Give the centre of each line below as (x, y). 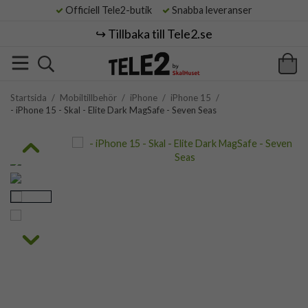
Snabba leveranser (211, 10)
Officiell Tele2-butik (112, 10)
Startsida (29, 98)
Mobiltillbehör (88, 98)
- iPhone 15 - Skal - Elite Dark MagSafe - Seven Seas (113, 110)
